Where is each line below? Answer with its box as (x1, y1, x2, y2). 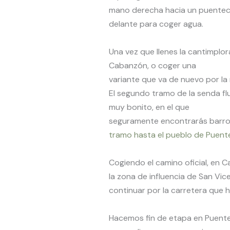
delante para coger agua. (108, 18, 205, 29)
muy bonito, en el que (108, 101, 189, 112)
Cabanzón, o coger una (108, 60, 196, 71)
